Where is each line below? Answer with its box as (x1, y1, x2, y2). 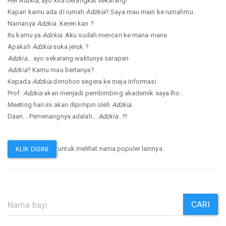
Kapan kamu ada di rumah (8, 8, 86, 16)
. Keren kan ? (56, 20, 94, 28)
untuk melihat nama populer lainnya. (56, 145, 164, 153)
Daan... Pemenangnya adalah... (8, 112, 98, 121)
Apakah (8, 43, 32, 51)
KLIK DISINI (16, 145, 49, 153)
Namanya (8, 20, 37, 28)
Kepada (8, 78, 32, 86)
